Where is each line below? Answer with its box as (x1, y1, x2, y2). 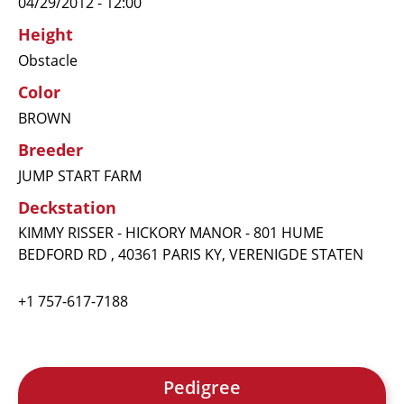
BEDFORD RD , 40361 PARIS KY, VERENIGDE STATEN (18, 243, 363, 264)
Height (18, 23, 73, 45)
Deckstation (18, 196, 116, 218)
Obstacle (18, 50, 78, 70)
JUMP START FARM (18, 165, 142, 186)
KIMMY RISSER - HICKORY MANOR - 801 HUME (18, 222, 324, 243)
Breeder (18, 138, 83, 161)
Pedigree (163, 374, 241, 399)
